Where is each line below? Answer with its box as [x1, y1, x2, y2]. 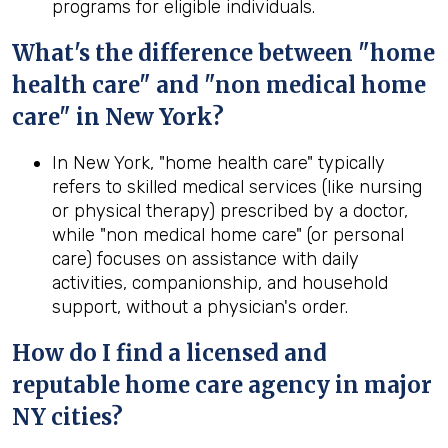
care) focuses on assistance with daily [52, 248, 359, 270]
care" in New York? [12, 103, 224, 131]
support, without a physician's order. [52, 296, 348, 318]
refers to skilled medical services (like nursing [52, 176, 422, 198]
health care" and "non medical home [12, 71, 426, 99]
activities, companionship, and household [52, 272, 388, 294]
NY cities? [12, 403, 123, 431]
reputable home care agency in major [12, 371, 432, 399]
